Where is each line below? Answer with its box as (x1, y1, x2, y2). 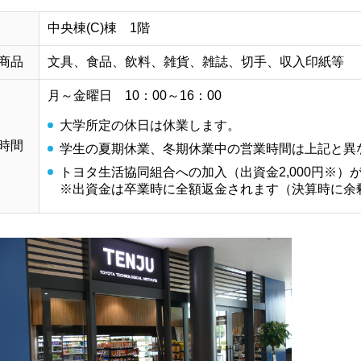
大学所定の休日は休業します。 (60, 118, 240, 132)
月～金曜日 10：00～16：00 (48, 88, 222, 102)
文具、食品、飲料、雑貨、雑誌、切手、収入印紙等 (48, 54, 344, 68)
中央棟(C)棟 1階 (48, 20, 150, 35)
